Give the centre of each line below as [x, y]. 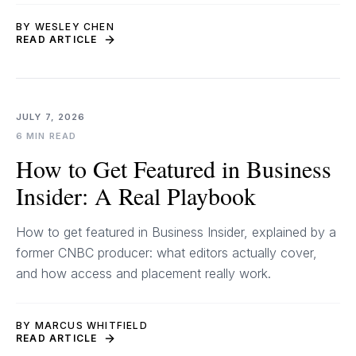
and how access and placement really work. [143, 273]
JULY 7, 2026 [51, 117]
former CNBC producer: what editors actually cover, [166, 253]
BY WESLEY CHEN [65, 27]
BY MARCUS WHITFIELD [82, 325]
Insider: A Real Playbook [136, 195]
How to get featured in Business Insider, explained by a [176, 232]
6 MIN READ [46, 136]
